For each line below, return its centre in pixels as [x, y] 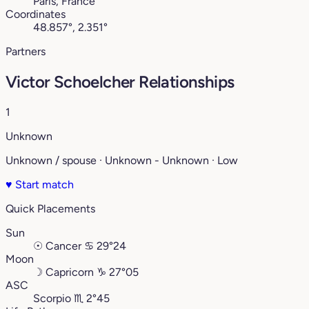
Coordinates [36, 14]
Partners [26, 52]
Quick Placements [50, 209]
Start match [43, 185]
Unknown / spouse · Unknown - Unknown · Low [122, 161]
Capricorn [70, 272]
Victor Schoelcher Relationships [120, 82]
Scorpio [52, 299]
